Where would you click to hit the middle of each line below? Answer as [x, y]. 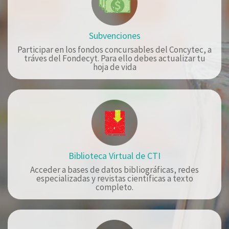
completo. [114, 187]
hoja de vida [114, 67]
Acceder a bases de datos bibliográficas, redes [114, 169]
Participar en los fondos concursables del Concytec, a [114, 49]
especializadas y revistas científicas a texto [114, 178]
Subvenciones [114, 35]
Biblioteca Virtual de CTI [114, 155]
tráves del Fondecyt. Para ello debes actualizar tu [114, 58]
